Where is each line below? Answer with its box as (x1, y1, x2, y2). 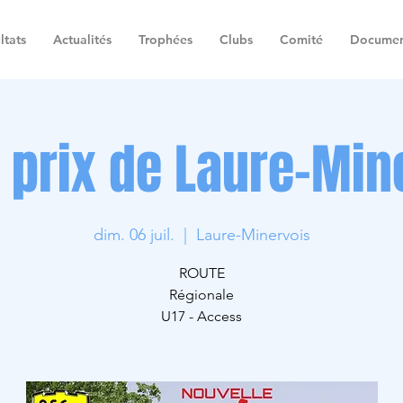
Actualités (53, 31, 112, 48)
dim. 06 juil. (93, 225, 175, 245)
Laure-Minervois (195, 225, 310, 245)
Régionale (169, 286, 234, 303)
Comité (280, 31, 323, 48)
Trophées (139, 31, 193, 48)
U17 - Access (161, 308, 242, 325)
